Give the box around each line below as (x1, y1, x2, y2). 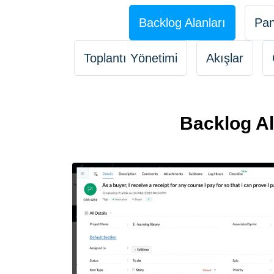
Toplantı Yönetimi (84, 51, 177, 65)
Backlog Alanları (138, 16, 226, 29)
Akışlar (206, 51, 243, 65)
